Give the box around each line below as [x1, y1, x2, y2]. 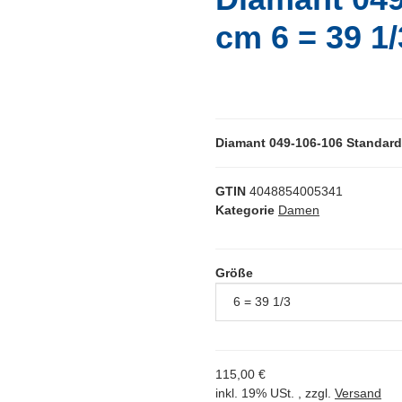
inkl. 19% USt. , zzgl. [215, 385, 335, 400]
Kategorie [215, 202, 275, 217]
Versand [335, 385, 381, 400]
